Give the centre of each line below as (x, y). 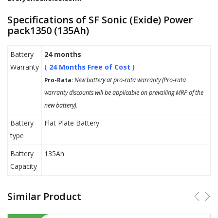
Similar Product (44, 197)
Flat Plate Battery (72, 123)
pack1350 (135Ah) (48, 31)
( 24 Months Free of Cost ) (90, 67)
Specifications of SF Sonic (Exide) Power (100, 20)
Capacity (24, 166)
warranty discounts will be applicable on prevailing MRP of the (124, 93)
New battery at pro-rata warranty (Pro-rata (129, 80)
